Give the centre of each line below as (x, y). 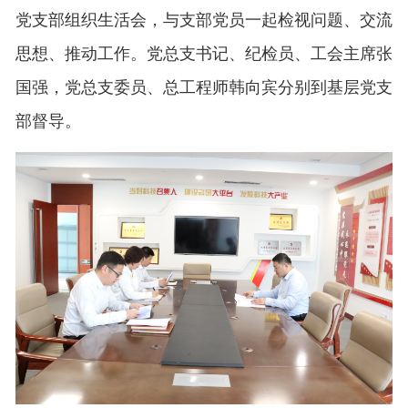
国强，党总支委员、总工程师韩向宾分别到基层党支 (204, 88)
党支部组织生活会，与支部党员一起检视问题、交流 (204, 20)
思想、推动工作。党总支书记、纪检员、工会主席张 (204, 54)
